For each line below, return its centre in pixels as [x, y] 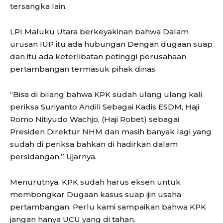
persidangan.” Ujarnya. [53, 157]
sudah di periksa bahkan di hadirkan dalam [94, 144]
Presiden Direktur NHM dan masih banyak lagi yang [111, 132]
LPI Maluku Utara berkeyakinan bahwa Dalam [99, 32]
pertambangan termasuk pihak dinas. [83, 69]
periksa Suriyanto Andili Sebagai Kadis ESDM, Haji [105, 107]
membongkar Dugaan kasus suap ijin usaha [96, 195]
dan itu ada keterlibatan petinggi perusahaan [98, 57]
